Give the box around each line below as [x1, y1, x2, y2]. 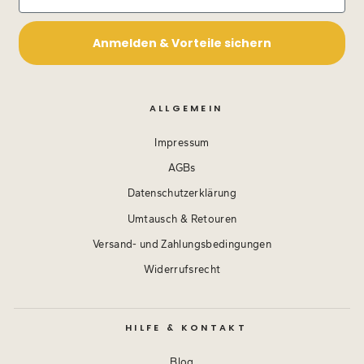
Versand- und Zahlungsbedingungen [92, 237, 272, 250]
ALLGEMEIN [149, 102, 223, 115]
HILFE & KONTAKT [125, 321, 247, 335]
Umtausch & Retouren [127, 212, 237, 225]
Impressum [154, 136, 210, 149]
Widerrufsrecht [143, 263, 221, 276]
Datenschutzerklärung [128, 187, 236, 200]
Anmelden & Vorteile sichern [93, 35, 271, 52]
